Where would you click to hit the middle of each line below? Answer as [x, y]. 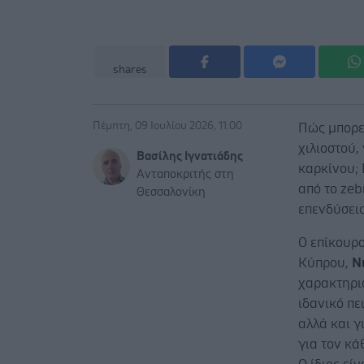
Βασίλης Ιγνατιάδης [190, 156]
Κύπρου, [325, 262]
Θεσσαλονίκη [171, 192]
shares [130, 69]
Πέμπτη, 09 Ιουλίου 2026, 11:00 [167, 126]
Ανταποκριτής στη [185, 174]
